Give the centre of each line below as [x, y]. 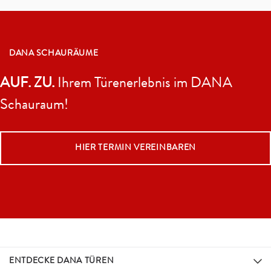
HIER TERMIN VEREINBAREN [135, 148]
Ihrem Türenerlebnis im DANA [143, 84]
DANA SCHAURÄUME [54, 54]
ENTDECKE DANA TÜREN [62, 261]
